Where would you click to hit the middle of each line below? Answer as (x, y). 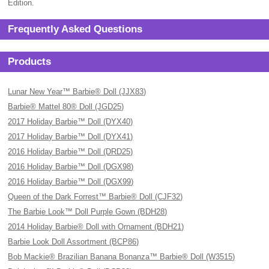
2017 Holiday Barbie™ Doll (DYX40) (71, 122)
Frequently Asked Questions (75, 29)
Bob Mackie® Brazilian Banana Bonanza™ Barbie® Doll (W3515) (122, 257)
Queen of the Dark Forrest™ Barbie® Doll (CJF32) (95, 197)
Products (30, 62)
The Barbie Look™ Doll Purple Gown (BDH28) (88, 212)
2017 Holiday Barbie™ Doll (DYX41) (71, 137)
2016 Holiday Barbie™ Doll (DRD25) (71, 152)
